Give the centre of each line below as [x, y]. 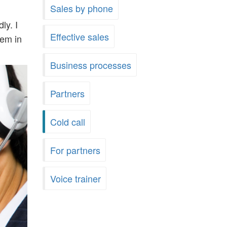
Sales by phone [81, 8]
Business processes [90, 65]
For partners [75, 150]
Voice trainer [75, 178]
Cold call [67, 122]
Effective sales [79, 36]
